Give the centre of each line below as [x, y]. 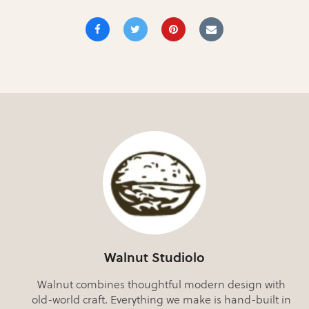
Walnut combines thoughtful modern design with [161, 285]
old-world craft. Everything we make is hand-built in [161, 300]
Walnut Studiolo [154, 258]
